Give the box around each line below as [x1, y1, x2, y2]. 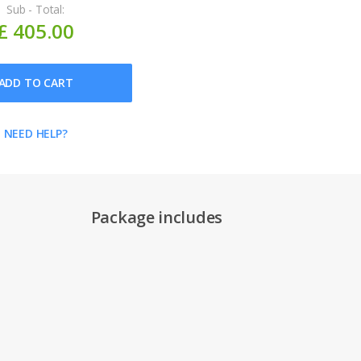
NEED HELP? [3, 126, 68, 141]
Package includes [90, 206, 222, 228]
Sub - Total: [6, 2, 64, 17]
